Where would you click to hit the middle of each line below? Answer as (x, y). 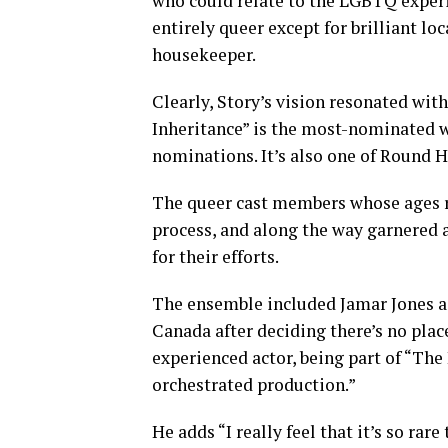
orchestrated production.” (257, 384)
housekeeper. (204, 54)
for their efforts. (217, 256)
